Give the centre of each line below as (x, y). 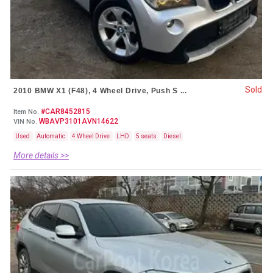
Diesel (172, 136)
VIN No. (25, 121)
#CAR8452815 (65, 111)
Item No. (26, 112)
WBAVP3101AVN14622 (78, 121)
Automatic (51, 136)
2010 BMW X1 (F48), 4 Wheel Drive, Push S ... (100, 90)
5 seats (147, 136)
